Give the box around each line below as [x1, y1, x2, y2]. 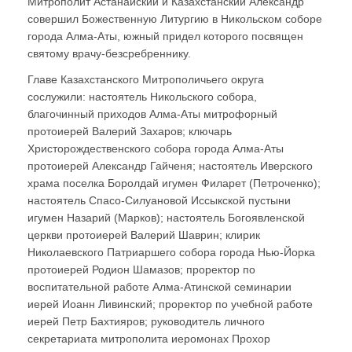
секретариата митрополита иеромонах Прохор [27, 332, 270, 346]
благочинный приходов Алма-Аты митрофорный [27, 108, 277, 121]
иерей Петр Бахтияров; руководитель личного [27, 315, 265, 328]
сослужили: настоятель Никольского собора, [27, 90, 257, 104]
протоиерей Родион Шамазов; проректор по [27, 263, 255, 277]
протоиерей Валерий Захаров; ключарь [27, 125, 232, 138]
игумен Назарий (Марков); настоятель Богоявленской [27, 211, 305, 225]
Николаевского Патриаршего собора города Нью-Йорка [27, 246, 315, 259]
